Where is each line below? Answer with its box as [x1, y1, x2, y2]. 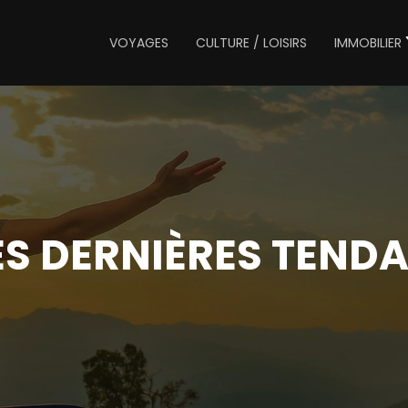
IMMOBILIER [334, 34, 402, 52]
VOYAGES [109, 34, 168, 52]
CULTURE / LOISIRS [196, 34, 307, 52]
